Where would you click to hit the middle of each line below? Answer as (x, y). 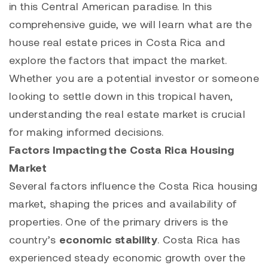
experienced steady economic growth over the (127, 258)
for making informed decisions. (86, 132)
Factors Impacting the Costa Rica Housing (122, 150)
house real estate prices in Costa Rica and (117, 42)
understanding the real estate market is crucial (127, 114)
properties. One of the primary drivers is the (119, 222)
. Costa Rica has (199, 240)
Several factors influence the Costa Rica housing (133, 186)
